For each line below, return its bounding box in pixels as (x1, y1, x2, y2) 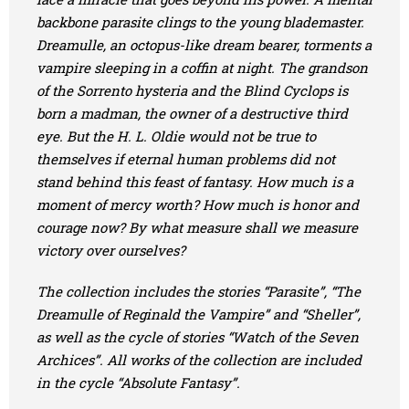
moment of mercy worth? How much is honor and (37, 195, 359, 214)
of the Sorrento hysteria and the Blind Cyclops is (37, 81, 348, 100)
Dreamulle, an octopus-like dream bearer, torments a (37, 36, 372, 54)
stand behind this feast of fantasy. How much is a (37, 173, 353, 191)
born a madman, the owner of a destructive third (37, 104, 348, 122)
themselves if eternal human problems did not (37, 150, 335, 168)
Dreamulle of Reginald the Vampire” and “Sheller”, (37, 305, 361, 323)
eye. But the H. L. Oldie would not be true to (37, 127, 316, 145)
